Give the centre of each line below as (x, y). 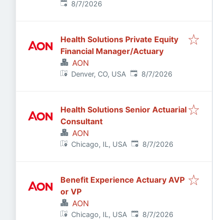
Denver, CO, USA (99, 74)
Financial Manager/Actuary (112, 51)
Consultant (82, 121)
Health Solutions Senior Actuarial (124, 110)
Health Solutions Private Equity (119, 39)
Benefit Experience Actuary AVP (123, 180)
